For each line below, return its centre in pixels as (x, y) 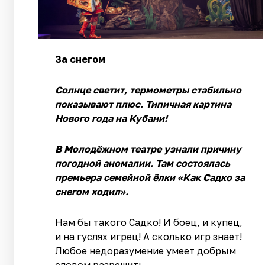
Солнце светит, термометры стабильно (148, 90)
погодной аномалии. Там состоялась (143, 164)
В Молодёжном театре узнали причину (148, 149)
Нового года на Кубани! (112, 119)
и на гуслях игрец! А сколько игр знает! (149, 237)
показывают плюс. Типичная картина (143, 104)
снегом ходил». (92, 192)
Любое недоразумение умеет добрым (146, 251)
